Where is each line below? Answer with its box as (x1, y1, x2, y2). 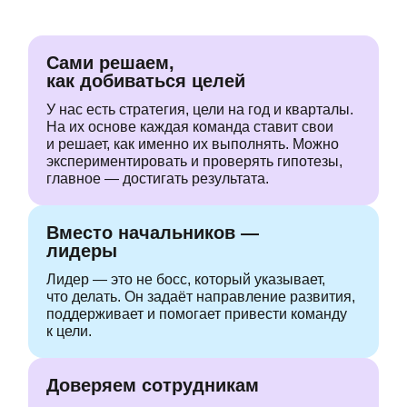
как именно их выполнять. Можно (114, 135, 339, 152)
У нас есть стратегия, (46, 101, 193, 117)
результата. (192, 170, 269, 186)
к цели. (46, 323, 92, 339)
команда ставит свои (193, 118, 333, 134)
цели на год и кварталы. (193, 101, 353, 117)
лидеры (46, 240, 117, 261)
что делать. (46, 288, 124, 304)
